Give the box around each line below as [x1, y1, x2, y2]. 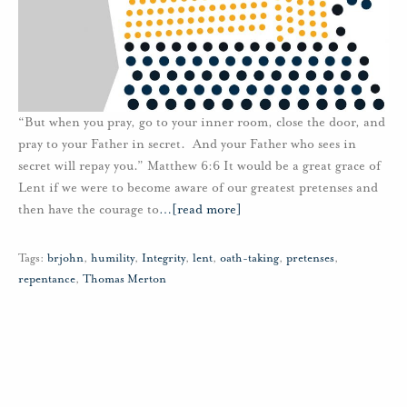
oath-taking [220, 250, 279, 265]
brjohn [47, 250, 84, 265]
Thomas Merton [83, 271, 166, 286]
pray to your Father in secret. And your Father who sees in [18, 135, 356, 152]
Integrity [142, 250, 185, 265]
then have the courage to [18, 201, 159, 217]
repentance [18, 271, 75, 286]
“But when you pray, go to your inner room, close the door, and [18, 114, 385, 130]
